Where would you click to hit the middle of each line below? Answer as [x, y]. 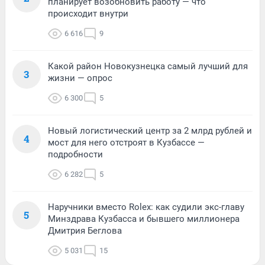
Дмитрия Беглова [85, 231]
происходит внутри [88, 14]
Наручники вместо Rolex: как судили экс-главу [146, 207]
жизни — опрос [80, 78]
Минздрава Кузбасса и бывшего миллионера [144, 219]
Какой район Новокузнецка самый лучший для [148, 67]
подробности [75, 155]
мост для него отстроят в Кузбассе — [126, 143]
